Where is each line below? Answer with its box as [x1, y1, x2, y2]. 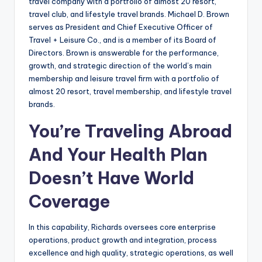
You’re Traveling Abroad [29, 120, 232, 143]
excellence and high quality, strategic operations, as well [29, 248, 233, 258]
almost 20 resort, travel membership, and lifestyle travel [29, 87, 232, 96]
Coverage [29, 191, 110, 213]
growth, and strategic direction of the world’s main [29, 61, 212, 71]
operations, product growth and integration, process [29, 235, 217, 245]
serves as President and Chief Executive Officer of [29, 22, 213, 32]
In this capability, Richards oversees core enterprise [29, 222, 216, 232]
